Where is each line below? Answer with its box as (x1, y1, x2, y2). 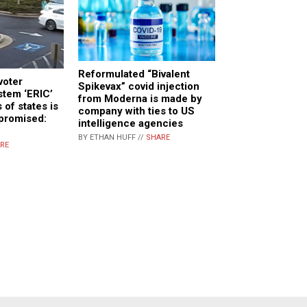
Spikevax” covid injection (78, 79, 199, 93)
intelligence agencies (78, 116, 183, 130)
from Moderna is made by (78, 92, 202, 105)
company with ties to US (78, 104, 195, 117)
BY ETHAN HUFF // (78, 132, 146, 142)
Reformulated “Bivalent (78, 67, 190, 80)
